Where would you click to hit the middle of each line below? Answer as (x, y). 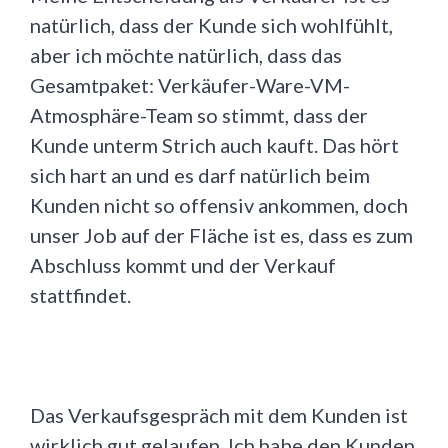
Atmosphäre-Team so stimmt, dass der (199, 115)
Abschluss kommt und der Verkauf (183, 265)
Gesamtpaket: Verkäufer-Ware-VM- (190, 85)
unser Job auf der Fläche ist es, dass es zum (221, 235)
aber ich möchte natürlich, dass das (186, 55)
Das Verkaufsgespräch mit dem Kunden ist (219, 415)
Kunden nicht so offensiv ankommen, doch (219, 205)
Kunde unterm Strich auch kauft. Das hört (214, 145)
